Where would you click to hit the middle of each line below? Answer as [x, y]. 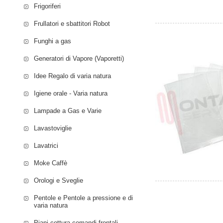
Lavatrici [46, 145]
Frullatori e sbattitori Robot [72, 23]
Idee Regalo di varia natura [73, 76]
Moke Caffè [51, 163]
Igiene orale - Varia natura [71, 93]
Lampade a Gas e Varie [68, 111]
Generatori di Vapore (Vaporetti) [79, 58]
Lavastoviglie [53, 128]
